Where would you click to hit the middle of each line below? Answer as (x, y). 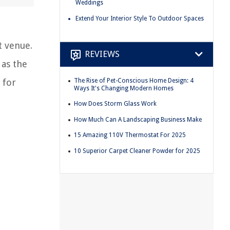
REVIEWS (102, 54)
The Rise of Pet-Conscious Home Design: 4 (134, 80)
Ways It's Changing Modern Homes (124, 88)
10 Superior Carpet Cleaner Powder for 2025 (137, 151)
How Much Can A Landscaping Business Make (138, 119)
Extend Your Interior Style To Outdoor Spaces (140, 18)
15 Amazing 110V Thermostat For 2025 (130, 135)
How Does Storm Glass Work (115, 104)
